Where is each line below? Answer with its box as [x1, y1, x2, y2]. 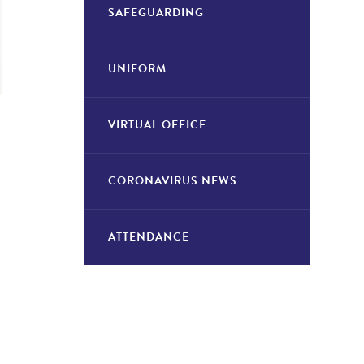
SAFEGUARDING [107, 4, 204, 21]
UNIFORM [107, 60, 167, 77]
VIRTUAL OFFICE [107, 116, 206, 133]
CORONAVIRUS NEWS [107, 172, 237, 189]
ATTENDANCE [107, 228, 189, 245]
